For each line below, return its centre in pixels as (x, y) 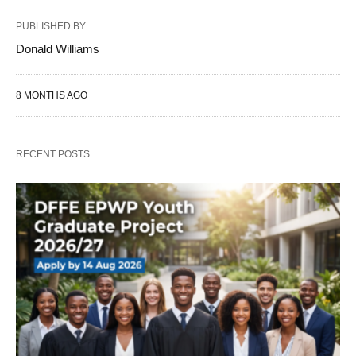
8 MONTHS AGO (52, 96)
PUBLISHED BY (51, 27)
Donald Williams (58, 49)
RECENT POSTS (53, 155)
